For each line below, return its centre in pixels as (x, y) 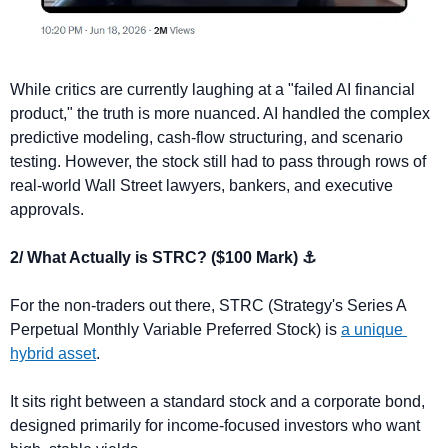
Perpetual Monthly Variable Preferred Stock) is (175, 329)
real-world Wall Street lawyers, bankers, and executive (201, 185)
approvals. (47, 209)
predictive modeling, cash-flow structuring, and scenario (206, 137)
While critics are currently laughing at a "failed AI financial (212, 89)
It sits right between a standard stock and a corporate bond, (217, 401)
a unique (372, 329)
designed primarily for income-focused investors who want (215, 425)
